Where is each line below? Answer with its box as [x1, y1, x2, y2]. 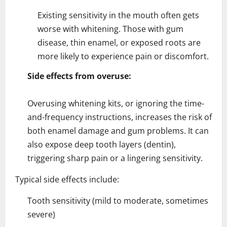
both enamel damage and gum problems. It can [27, 125, 209, 136]
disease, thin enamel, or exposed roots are [37, 36, 201, 48]
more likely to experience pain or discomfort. [37, 50, 209, 62]
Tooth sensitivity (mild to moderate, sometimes [27, 195, 208, 206]
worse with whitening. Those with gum [37, 23, 183, 34]
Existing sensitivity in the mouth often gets [37, 9, 199, 21]
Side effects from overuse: [27, 70, 131, 82]
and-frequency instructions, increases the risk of [27, 111, 212, 123]
